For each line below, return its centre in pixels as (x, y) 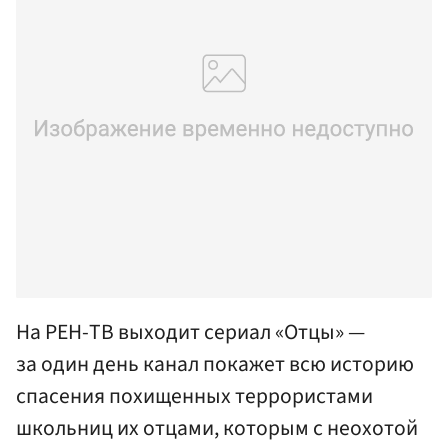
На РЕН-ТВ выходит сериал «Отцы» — (190, 332)
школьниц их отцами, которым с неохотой (217, 428)
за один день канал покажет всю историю (215, 364)
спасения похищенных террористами (194, 396)
